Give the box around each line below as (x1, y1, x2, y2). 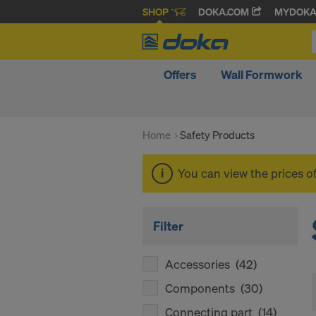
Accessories (165, 256, 236, 272)
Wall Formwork (220, 66, 303, 83)
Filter (153, 217, 183, 234)
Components (165, 280, 241, 296)
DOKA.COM (198, 5, 251, 19)
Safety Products (180, 128, 255, 142)
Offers (163, 66, 197, 83)
